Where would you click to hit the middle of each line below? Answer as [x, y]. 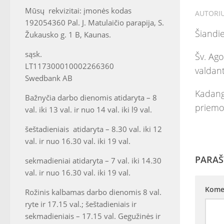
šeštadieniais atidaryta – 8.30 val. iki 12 [93, 129]
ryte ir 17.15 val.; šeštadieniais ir [81, 204]
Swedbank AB [49, 78]
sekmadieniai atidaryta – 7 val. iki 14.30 [93, 160]
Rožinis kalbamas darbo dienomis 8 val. [93, 192]
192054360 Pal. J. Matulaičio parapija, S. [94, 22]
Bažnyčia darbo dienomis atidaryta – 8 [91, 97]
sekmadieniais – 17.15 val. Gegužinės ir [93, 216]
